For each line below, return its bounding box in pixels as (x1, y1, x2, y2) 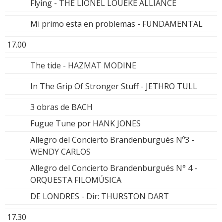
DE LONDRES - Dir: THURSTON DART (30, 191, 169, 202)
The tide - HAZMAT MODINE (30, 60, 136, 71)
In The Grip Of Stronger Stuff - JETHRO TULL (30, 81, 197, 92)
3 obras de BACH (30, 102, 93, 113)
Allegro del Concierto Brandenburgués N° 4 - (30, 163, 199, 174)
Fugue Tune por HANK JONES (30, 118, 141, 129)
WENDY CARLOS (30, 146, 91, 158)
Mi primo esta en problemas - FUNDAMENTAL (30, 18, 203, 30)
